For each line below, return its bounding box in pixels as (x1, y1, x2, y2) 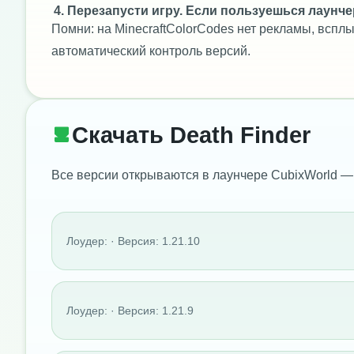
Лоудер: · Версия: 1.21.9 (66, 303, 194, 317)
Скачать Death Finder (72, 122, 311, 149)
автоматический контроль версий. (51, 43, 250, 58)
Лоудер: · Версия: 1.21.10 (66, 234, 200, 247)
